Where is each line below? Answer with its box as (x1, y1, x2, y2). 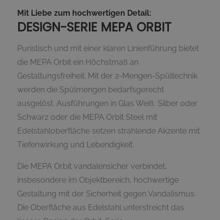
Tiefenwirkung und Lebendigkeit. (17, 140, 134, 150)
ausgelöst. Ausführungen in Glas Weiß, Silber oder (17, 99, 197, 109)
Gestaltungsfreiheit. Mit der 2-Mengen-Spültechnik (17, 71, 197, 81)
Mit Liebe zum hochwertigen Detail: (17, 8, 151, 18)
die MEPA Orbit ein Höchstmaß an (17, 57, 138, 67)
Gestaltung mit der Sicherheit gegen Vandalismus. (17, 189, 196, 199)
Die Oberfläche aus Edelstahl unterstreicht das (17, 203, 184, 213)
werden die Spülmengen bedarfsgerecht (17, 85, 164, 95)
